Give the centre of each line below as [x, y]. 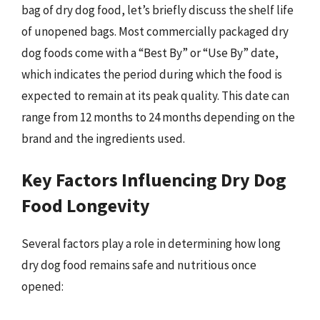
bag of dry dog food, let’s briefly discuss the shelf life [157, 10]
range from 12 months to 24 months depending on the [158, 117]
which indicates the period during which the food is [152, 74]
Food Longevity [86, 205]
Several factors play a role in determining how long [151, 244]
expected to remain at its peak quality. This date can [155, 95]
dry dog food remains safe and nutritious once [139, 265]
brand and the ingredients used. [103, 138]
